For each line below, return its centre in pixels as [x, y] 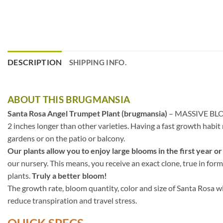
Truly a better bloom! [69, 176]
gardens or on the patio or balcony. [66, 138]
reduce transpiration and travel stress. [72, 201]
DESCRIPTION [35, 62]
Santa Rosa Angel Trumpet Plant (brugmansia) [87, 113]
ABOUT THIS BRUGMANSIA [69, 100]
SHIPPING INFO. [98, 62]
